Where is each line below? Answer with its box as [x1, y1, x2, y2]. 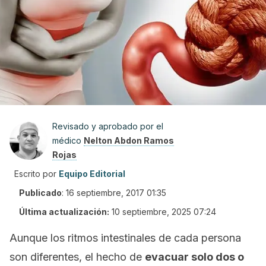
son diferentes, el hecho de [9, 251, 145, 263]
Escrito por [14, 169, 56, 179]
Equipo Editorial [59, 169, 125, 179]
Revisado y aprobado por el [52, 121, 163, 131]
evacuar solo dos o [145, 251, 244, 263]
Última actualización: [19, 207, 109, 217]
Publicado [19, 188, 62, 198]
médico [52, 135, 84, 145]
